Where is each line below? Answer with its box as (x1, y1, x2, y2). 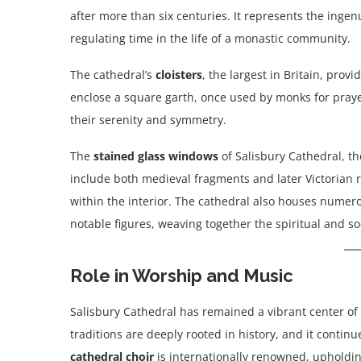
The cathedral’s (70, 67, 156, 83)
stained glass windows (93, 148, 218, 164)
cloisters (156, 67, 202, 83)
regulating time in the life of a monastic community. (70, 31, 351, 47)
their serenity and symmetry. (70, 112, 226, 128)
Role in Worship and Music (70, 265, 293, 287)
